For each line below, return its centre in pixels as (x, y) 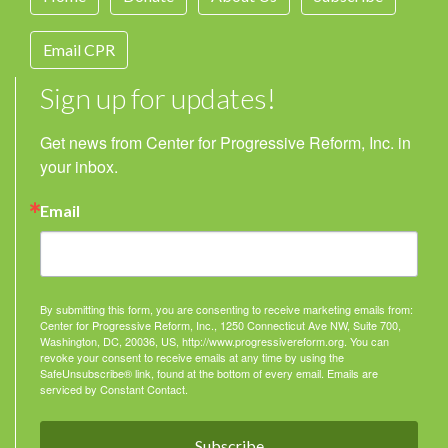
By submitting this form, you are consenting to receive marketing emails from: (226, 309)
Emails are (352, 373)
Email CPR (79, 49)
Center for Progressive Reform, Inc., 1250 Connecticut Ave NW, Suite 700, (220, 325)
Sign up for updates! (158, 98)
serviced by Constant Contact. (114, 389)
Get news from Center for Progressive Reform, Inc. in (225, 142)
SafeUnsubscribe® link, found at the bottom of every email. (183, 373)
